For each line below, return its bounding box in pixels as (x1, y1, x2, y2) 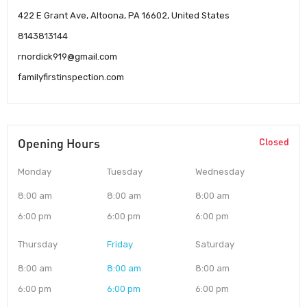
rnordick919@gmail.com (18, 51, 117, 62)
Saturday (195, 239, 235, 250)
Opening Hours (18, 136, 100, 151)
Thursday (18, 239, 58, 250)
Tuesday (106, 167, 143, 177)
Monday (18, 167, 51, 177)
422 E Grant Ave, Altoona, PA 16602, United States (18, 10, 230, 21)
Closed (259, 136, 289, 148)
